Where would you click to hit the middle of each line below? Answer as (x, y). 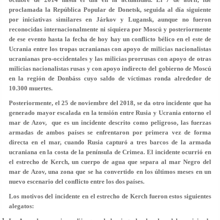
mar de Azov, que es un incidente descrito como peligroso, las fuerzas (110, 123)
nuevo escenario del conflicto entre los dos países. (77, 181)
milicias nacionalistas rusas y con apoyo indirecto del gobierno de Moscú (110, 69)
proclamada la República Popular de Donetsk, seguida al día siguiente (110, 10)
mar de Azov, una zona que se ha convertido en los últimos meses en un (110, 172)
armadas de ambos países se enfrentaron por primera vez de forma (110, 132)
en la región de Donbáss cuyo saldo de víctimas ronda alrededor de (110, 78)
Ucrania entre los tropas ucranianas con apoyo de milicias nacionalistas (110, 49)
